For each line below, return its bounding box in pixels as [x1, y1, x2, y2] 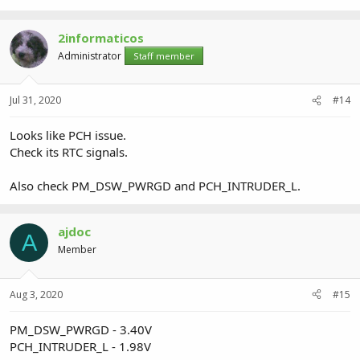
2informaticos [58, 29, 144, 46]
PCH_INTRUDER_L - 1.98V [10, 337, 151, 354]
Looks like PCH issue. [10, 127, 126, 143]
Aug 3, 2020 [10, 287, 63, 301]
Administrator [58, 48, 121, 63]
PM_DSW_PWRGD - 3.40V [10, 321, 152, 337]
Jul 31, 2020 [10, 93, 61, 107]
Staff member [133, 49, 194, 62]
